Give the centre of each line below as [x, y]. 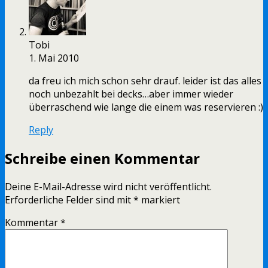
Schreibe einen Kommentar [102, 159]
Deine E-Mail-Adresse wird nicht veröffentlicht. [108, 187]
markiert [159, 200]
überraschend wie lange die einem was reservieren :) [146, 107]
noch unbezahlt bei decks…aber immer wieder [131, 94]
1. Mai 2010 [54, 58]
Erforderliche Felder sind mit [69, 200]
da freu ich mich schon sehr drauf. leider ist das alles [145, 81]
